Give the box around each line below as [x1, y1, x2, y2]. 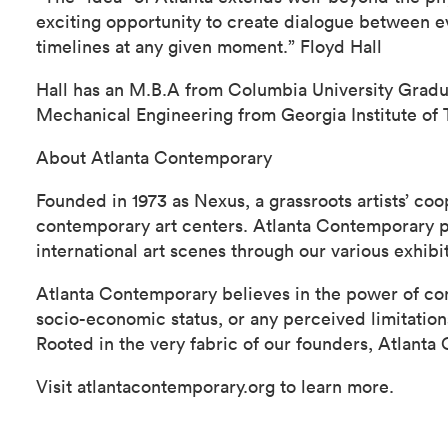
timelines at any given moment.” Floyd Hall [36, 33, 382, 58]
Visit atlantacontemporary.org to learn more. [36, 373, 394, 398]
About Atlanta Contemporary [36, 144, 272, 169]
